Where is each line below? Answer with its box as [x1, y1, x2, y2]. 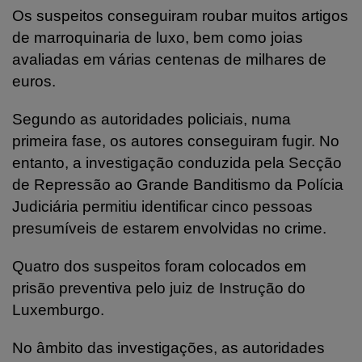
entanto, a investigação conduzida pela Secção [12, 154, 342, 171]
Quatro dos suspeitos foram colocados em [12, 257, 306, 275]
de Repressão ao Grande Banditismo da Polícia [12, 175, 343, 193]
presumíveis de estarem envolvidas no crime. [12, 219, 326, 237]
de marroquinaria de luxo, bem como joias [12, 28, 303, 46]
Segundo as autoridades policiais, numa [12, 110, 291, 128]
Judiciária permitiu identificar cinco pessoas [12, 197, 313, 215]
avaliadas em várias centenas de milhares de [12, 50, 326, 68]
